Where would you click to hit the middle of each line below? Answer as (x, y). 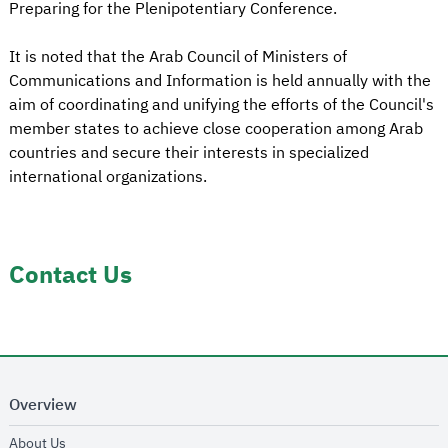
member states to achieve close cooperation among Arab (216, 129)
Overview (43, 405)
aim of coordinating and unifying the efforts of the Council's (221, 105)
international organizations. (108, 177)
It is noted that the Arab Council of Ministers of (178, 57)
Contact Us (70, 275)
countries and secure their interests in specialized (189, 153)
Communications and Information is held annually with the (220, 81)
